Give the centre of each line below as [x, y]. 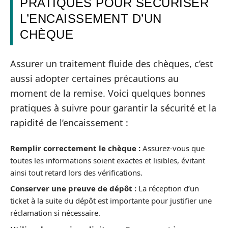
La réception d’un [168, 188]
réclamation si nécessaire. [55, 213]
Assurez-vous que [173, 148]
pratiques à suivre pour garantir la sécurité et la [113, 108]
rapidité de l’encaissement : [69, 123]
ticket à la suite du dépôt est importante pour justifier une [111, 201]
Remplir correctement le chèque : [75, 148]
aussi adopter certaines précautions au [94, 78]
